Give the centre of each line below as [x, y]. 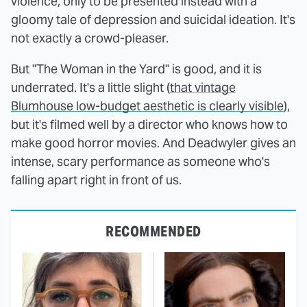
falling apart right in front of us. [96, 180]
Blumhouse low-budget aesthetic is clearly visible [147, 106]
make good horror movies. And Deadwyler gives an [153, 143]
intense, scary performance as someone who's [140, 161]
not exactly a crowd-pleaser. [90, 38]
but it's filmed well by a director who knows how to [149, 124]
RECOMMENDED [153, 231]
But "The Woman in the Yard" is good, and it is [136, 69]
